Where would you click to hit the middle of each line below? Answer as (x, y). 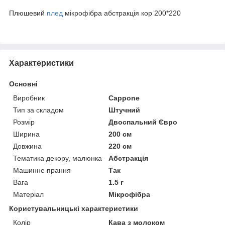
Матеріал (28, 194)
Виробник (29, 98)
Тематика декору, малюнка (58, 158)
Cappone (124, 98)
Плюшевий (28, 13)
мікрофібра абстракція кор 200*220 (122, 13)
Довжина (27, 146)
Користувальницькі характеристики (74, 208)
